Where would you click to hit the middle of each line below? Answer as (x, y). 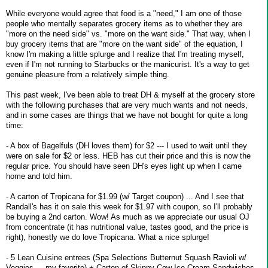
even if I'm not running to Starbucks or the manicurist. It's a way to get (128, 64)
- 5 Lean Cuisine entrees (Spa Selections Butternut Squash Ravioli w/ (126, 257)
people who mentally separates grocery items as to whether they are (124, 23)
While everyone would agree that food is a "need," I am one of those (124, 13)
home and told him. (39, 176)
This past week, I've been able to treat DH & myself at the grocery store (130, 95)
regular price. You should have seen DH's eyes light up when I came (124, 166)
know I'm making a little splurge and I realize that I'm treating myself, (125, 54)
